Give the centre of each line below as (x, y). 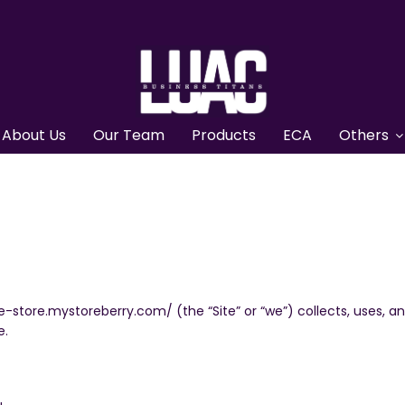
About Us (34, 135)
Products (224, 135)
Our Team (129, 135)
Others (364, 135)
